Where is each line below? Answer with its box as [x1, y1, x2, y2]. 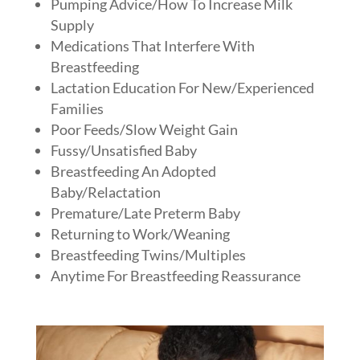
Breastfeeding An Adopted [50, 162, 216, 181]
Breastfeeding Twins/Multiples [50, 246, 246, 264]
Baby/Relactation [50, 183, 161, 202]
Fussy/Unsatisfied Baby [50, 141, 197, 160]
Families [50, 100, 104, 118]
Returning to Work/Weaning [50, 225, 230, 243]
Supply [50, 16, 94, 35]
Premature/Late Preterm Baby [50, 204, 240, 223]
